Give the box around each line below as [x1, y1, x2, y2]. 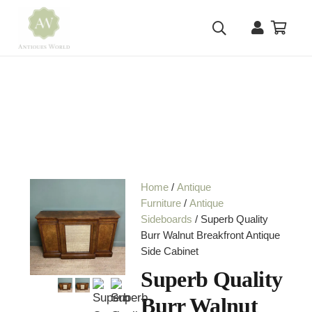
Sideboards [141, 213, 193, 226]
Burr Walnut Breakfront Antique [141, 229, 281, 242]
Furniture [141, 197, 182, 210]
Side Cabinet [141, 245, 199, 258]
